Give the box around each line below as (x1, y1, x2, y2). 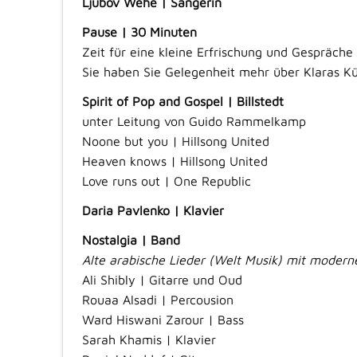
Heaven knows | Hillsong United (81, 154, 268, 169)
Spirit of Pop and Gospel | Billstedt (81, 94, 284, 109)
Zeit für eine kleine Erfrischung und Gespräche (81, 45, 353, 60)
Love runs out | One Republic (81, 174, 251, 189)
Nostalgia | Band (81, 233, 180, 248)
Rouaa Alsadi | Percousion (81, 292, 233, 308)
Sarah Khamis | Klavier (81, 332, 216, 347)
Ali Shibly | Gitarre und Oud (81, 273, 242, 288)
